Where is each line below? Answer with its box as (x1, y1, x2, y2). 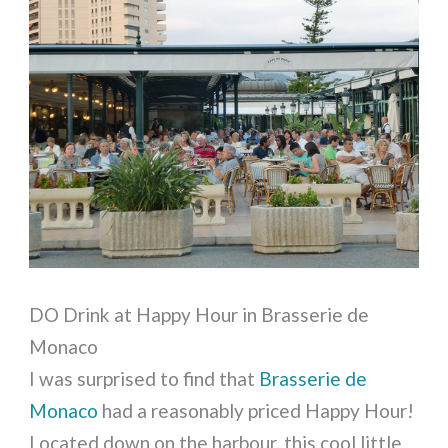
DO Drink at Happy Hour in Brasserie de (29, 302, 370, 326)
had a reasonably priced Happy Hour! (98, 398, 415, 422)
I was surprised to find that (29, 366, 260, 390)
